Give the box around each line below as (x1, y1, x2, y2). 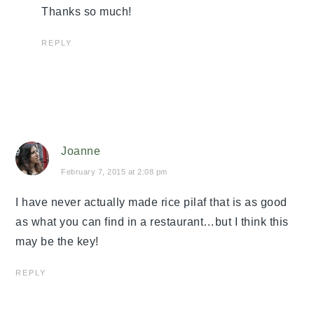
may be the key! (15, 235, 99, 247)
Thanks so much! (41, 5, 132, 18)
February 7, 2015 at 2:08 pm (61, 167, 168, 176)
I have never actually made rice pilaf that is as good (15, 196, 287, 208)
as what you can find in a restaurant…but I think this (15, 215, 289, 228)
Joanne (61, 144, 101, 157)
